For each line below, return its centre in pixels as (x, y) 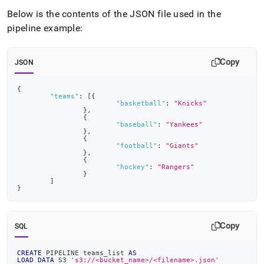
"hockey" (133, 167)
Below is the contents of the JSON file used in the (114, 14)
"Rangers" (176, 167)
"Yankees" (184, 124)
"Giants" (182, 146)
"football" (137, 146)
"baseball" (137, 124)
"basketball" (141, 103)
